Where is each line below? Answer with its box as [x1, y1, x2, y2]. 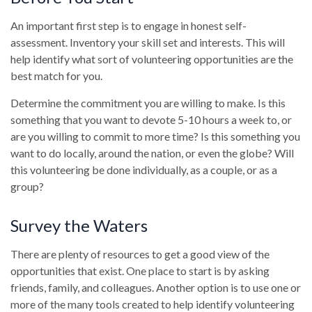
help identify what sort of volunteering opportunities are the [10, 52, 293, 65]
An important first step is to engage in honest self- [10, 19, 247, 32]
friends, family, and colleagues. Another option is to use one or [10, 281, 301, 294]
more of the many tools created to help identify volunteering [10, 297, 295, 311]
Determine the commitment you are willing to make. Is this [10, 96, 286, 109]
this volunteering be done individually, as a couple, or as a [10, 163, 277, 176]
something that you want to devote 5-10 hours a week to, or [10, 113, 292, 126]
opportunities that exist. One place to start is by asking [10, 264, 270, 277]
